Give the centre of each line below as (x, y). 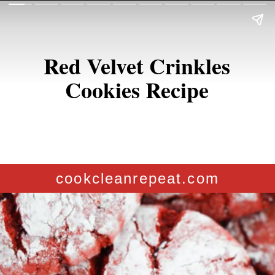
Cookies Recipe (137, 90)
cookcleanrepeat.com (137, 178)
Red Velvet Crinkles (137, 66)
